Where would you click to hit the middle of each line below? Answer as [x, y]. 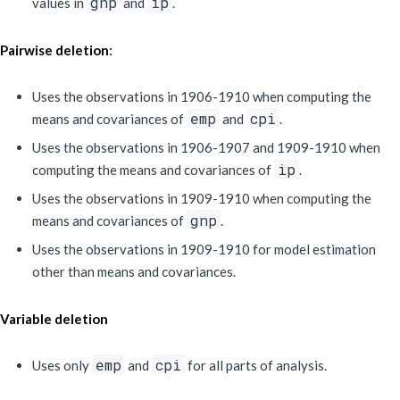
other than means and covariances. [134, 271]
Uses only [62, 365]
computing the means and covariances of [153, 170]
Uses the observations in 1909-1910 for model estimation [204, 249]
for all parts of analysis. [256, 365]
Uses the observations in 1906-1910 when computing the [202, 96]
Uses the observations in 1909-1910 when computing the [202, 198]
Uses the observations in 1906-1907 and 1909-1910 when [206, 147]
